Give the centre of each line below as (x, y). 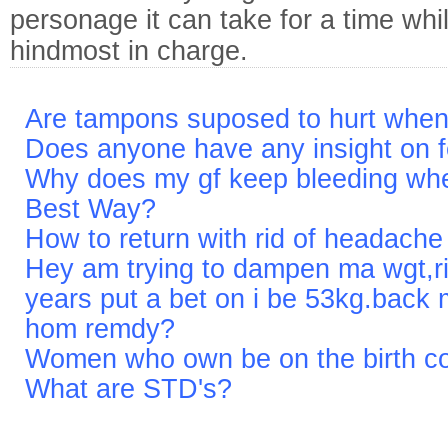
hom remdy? (100, 329)
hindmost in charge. (129, 51)
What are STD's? (128, 389)
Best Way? (90, 209)
